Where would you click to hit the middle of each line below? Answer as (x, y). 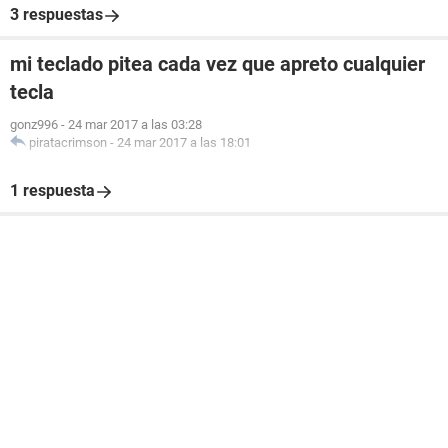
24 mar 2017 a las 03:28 (135, 124)
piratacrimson (68, 142)
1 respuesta (52, 190)
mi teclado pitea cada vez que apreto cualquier (217, 64)
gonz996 (34, 124)
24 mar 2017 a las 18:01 (184, 142)
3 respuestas (56, 14)
